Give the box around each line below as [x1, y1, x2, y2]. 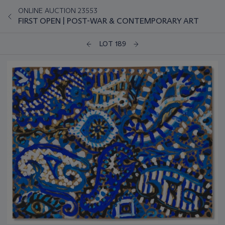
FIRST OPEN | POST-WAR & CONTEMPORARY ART [18, 16, 199, 26]
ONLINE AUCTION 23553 [18, 6, 97, 15]
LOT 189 [99, 39, 126, 49]
